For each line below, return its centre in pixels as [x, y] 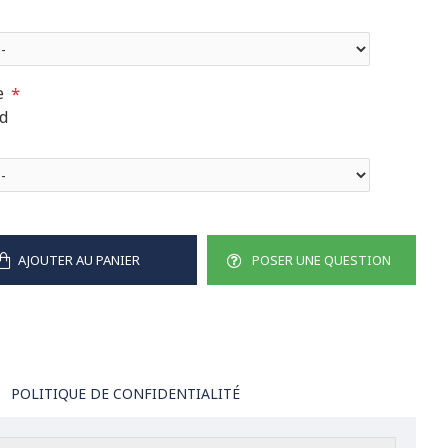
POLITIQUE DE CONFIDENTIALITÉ [125, 393]
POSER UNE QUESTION [321, 259]
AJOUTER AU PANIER [79, 259]
